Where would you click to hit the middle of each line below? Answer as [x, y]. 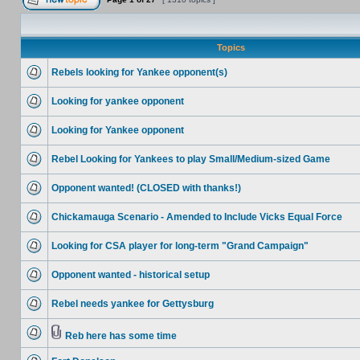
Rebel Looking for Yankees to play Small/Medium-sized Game [191, 159]
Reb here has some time [121, 336]
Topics [231, 47]
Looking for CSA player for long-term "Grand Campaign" [180, 246]
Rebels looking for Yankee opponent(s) [139, 72]
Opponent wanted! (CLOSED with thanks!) [146, 188]
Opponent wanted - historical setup [131, 275]
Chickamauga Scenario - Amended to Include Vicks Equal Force [197, 217]
